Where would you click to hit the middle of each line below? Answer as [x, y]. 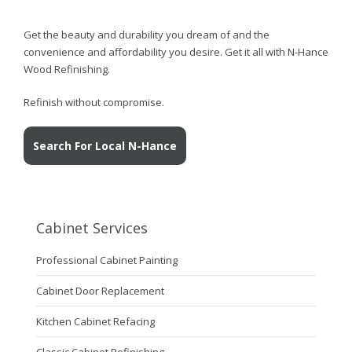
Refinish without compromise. [94, 102]
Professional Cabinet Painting [106, 260]
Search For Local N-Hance [105, 145]
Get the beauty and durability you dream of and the [147, 34]
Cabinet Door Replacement [100, 290]
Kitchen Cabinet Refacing [95, 321]
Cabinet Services [92, 227]
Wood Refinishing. [67, 69]
